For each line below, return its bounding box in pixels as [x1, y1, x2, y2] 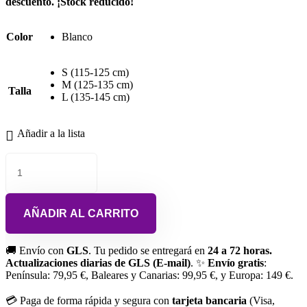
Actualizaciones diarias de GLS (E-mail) [5, 256, 191, 269]
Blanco [62, 31, 93, 43]
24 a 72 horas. [208, 244, 272, 256]
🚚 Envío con [5, 244, 66, 256]
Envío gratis [208, 256, 264, 269]
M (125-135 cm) [62, 79, 133, 91]
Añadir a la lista [17, 127, 85, 140]
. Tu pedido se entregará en [88, 244, 208, 256]
